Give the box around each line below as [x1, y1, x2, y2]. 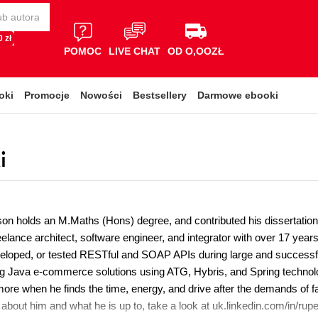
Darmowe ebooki [197, 89, 278, 101]
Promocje [24, 89, 70, 101]
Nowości [80, 89, 122, 101]
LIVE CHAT [109, 45, 160, 57]
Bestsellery [133, 89, 187, 101]
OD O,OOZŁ [168, 45, 224, 57]
